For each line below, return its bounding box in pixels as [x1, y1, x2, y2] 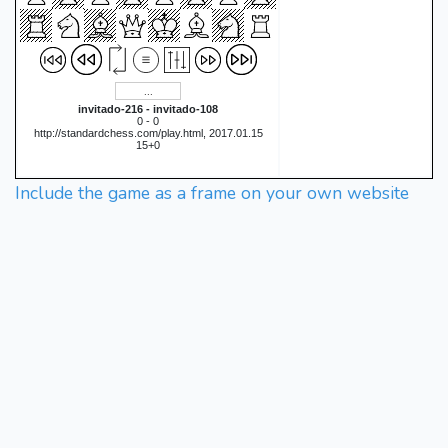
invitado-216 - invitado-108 [78, 103, 218, 115]
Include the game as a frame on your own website [15, 181, 409, 205]
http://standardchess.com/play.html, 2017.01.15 [33, 127, 263, 139]
